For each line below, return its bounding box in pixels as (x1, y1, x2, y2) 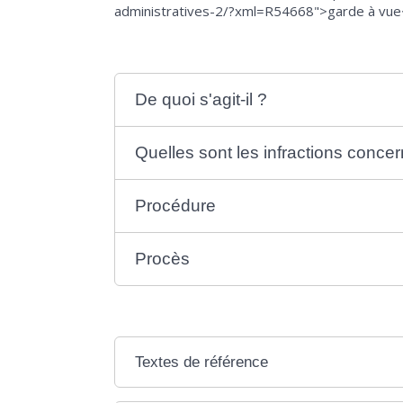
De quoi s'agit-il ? (134, 89, 267, 109)
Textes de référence (134, 353, 268, 371)
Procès (134, 248, 190, 268)
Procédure (134, 195, 216, 215)
